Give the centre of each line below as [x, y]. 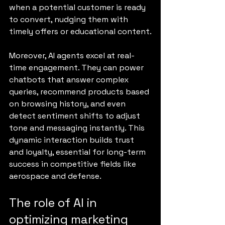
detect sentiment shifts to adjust [76, 116]
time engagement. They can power [77, 67]
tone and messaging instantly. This [78, 128]
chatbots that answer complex [70, 79]
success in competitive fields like [74, 164]
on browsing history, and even [68, 103]
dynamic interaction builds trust [73, 140]
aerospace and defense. [55, 176]
